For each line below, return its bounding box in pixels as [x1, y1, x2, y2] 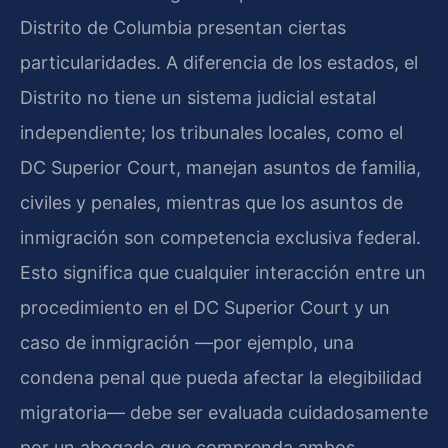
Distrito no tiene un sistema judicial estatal [20, 87, 376, 109]
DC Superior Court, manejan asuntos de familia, [20, 157, 421, 179]
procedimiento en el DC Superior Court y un [20, 297, 390, 319]
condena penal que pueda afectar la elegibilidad [20, 367, 422, 389]
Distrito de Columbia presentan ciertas [20, 17, 346, 39]
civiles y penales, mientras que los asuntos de [20, 192, 403, 214]
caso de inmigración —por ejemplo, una [20, 332, 354, 354]
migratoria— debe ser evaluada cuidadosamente [20, 402, 428, 424]
